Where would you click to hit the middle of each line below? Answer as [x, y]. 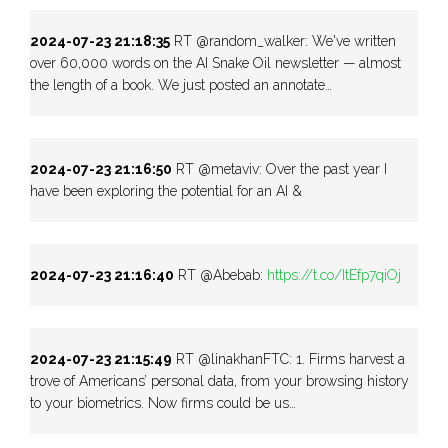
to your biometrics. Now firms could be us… [163, 402]
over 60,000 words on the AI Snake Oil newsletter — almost [215, 62]
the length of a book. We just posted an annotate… [181, 84]
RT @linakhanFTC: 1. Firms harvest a [288, 358]
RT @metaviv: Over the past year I [279, 168]
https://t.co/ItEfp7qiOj [334, 274]
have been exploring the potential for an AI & [166, 190]
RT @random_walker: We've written [283, 40]
